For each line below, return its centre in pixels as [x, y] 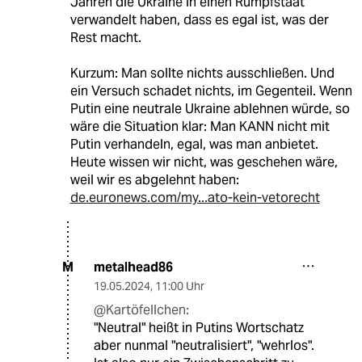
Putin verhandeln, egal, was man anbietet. [194, 144]
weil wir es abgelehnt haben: [154, 179]
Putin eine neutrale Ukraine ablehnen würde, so [210, 108]
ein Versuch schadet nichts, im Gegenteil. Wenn [211, 90]
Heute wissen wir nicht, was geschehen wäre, [204, 162]
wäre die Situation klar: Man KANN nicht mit [200, 126]
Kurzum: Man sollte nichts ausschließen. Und [202, 73]
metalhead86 [133, 267]
